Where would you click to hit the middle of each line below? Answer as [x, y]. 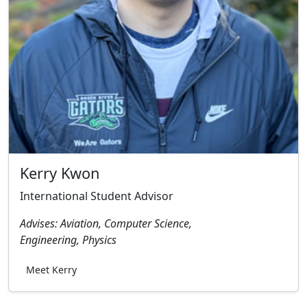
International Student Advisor [97, 196]
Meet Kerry [51, 270]
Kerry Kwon [60, 173]
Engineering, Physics [68, 240]
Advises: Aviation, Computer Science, [106, 224]
